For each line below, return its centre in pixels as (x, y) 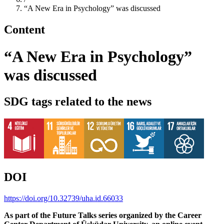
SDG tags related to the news (78, 102)
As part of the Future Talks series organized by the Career (103, 215)
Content (24, 30)
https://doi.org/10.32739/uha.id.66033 (63, 198)
